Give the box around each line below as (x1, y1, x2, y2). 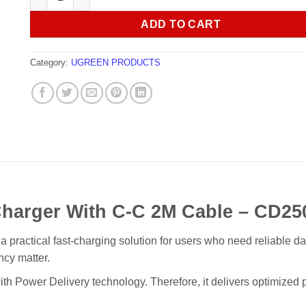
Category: (30, 57, 71, 68)
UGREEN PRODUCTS (71, 57, 161, 68)
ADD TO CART (141, 18, 221, 30)
